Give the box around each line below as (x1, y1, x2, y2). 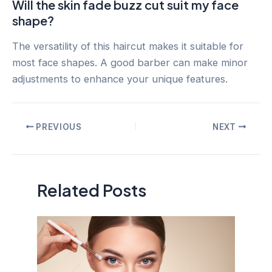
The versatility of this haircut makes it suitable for (12, 40, 243, 53)
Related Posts (37, 180, 147, 201)
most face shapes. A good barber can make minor (12, 56, 248, 69)
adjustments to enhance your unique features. (12, 73, 228, 86)
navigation (12, 135, 59, 148)
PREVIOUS (33, 121, 82, 132)
